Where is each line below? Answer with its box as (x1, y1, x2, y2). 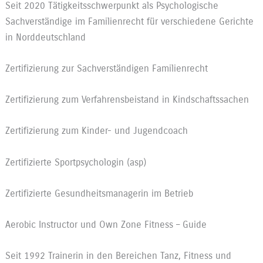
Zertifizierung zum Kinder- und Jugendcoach (5, 125, 188, 137)
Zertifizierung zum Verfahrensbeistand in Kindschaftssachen (5, 94, 249, 106)
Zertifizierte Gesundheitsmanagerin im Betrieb (5, 187, 193, 199)
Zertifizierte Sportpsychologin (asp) (5, 156, 146, 168)
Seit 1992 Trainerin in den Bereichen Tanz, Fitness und (5, 250, 231, 262)
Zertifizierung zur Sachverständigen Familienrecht (5, 62, 208, 74)
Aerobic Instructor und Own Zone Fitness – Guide (5, 219, 207, 231)
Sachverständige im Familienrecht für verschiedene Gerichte (5, 15, 254, 27)
